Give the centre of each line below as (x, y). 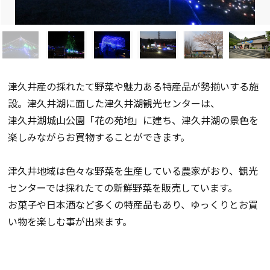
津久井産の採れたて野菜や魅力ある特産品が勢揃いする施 (133, 86)
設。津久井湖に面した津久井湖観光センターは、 (114, 103)
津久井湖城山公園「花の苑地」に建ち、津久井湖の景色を (133, 120)
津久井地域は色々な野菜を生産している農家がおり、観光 (133, 170)
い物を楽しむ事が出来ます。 (70, 221)
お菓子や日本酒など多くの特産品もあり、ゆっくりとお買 (133, 204)
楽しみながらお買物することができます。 (99, 137)
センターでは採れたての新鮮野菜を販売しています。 (123, 187)
